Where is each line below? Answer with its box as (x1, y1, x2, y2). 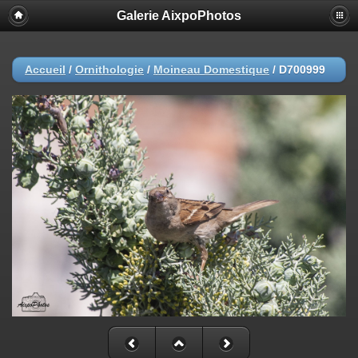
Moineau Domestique (153, 63, 269, 76)
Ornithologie (75, 63, 144, 76)
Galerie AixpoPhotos (117, 9, 241, 22)
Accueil (25, 63, 66, 76)
